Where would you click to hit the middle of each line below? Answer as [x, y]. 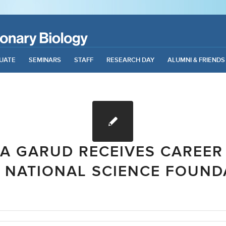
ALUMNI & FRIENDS [196, 60]
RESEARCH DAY [130, 60]
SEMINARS [45, 60]
